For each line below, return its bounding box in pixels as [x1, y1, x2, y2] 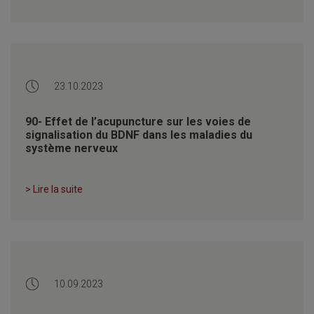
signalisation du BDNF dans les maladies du [25, 128, 252, 142]
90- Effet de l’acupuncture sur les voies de [25, 114, 251, 128]
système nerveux [25, 141, 118, 155]
